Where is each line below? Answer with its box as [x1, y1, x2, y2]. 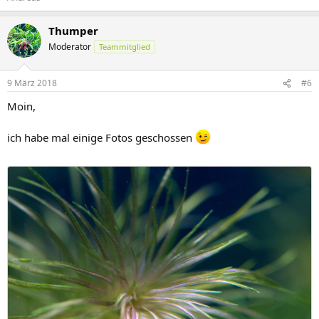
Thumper [48, 23, 98, 38]
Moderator [48, 40, 91, 53]
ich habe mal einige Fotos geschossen [7, 130, 195, 145]
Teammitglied [99, 41, 150, 52]
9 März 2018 [7, 77, 57, 89]
